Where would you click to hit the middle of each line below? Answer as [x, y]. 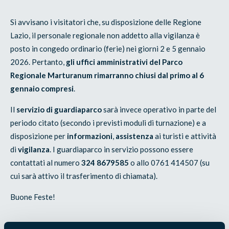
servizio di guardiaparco [59, 109]
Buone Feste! [33, 197]
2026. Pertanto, [38, 62]
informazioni [90, 136]
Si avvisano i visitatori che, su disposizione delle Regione [106, 22]
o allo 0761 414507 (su [169, 162]
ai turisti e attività [186, 136]
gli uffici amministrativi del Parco [124, 62]
